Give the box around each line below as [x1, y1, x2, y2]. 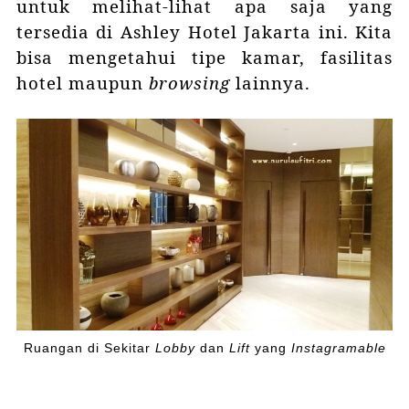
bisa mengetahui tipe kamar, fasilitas [16, 46, 393, 69]
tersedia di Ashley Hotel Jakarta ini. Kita [16, 20, 393, 44]
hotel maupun [16, 71, 149, 95]
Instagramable [290, 341, 386, 356]
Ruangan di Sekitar [23, 341, 155, 356]
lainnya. [229, 71, 316, 95]
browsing [148, 71, 230, 95]
